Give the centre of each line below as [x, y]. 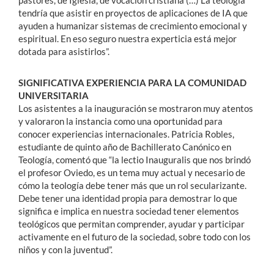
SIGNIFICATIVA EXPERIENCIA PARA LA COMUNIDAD [132, 82]
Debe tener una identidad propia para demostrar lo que [128, 198]
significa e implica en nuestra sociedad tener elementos [129, 211]
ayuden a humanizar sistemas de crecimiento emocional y [133, 25]
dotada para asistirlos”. [64, 51]
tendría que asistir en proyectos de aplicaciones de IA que [133, 13]
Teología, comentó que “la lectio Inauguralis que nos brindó [135, 159]
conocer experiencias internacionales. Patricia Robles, [126, 134]
